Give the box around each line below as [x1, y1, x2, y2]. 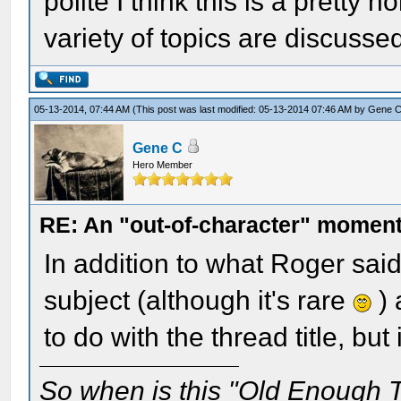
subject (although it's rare [44, 286, 354, 315]
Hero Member [132, 159, 193, 170]
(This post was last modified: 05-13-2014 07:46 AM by [132, 104, 369, 115]
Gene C [132, 141, 183, 156]
